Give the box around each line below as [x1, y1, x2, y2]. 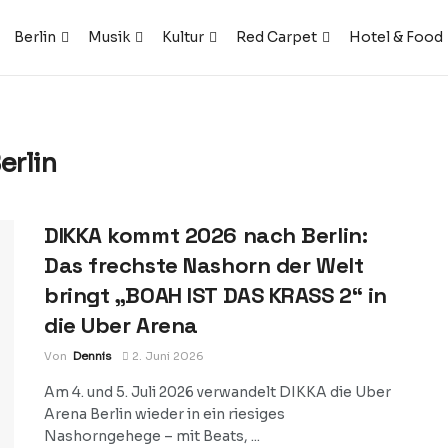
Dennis [73, 349, 111, 363]
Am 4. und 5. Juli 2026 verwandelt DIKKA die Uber [44, 383, 391, 401]
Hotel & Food [349, 28, 444, 46]
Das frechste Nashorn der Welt [44, 251, 364, 279]
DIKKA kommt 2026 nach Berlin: [44, 221, 368, 249]
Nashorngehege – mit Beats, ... [44, 427, 260, 445]
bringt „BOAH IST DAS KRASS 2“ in [44, 281, 387, 309]
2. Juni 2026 [129, 349, 204, 363]
